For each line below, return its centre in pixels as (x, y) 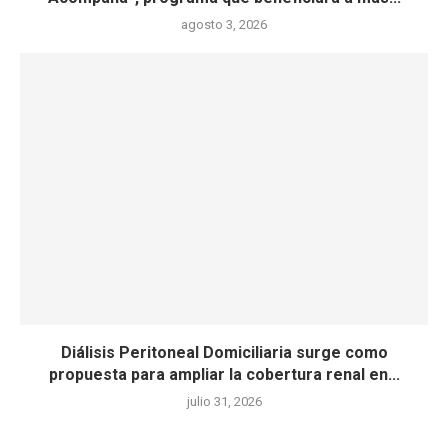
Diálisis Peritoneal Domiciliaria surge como (224, 352)
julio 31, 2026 (224, 401)
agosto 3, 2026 (224, 24)
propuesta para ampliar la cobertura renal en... (224, 374)
